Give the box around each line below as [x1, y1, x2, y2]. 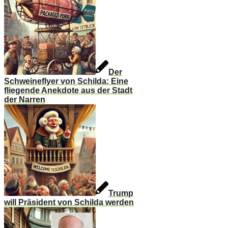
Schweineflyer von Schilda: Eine [4, 77, 128, 86]
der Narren [4, 95, 45, 104]
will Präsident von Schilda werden [4, 198, 134, 207]
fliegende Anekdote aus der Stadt [4, 86, 132, 95]
